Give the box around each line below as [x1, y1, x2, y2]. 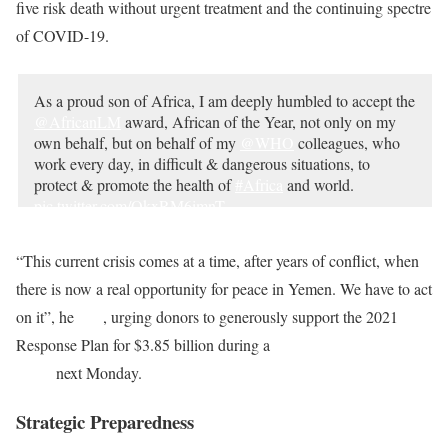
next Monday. [52, 361, 147, 383]
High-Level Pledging [274, 333, 406, 355]
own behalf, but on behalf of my [34, 131, 240, 153]
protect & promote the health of [34, 173, 235, 195]
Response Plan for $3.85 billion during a [16, 333, 274, 355]
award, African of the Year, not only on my [121, 110, 396, 132]
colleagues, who [294, 131, 400, 153]
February [342, 231, 399, 253]
